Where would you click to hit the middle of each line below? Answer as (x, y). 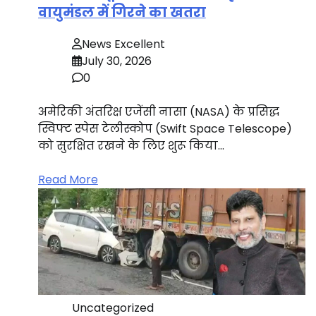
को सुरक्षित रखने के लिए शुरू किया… (131, 146)
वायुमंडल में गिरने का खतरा (122, 13)
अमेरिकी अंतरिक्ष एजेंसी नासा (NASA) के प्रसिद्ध (158, 112)
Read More (68, 180)
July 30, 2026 (116, 61)
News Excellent (123, 44)
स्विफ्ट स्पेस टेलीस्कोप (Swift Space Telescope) (165, 129)
